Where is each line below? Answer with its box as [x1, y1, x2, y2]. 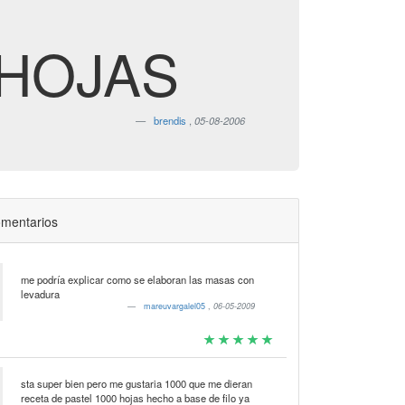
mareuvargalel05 [144, 300, 209, 312]
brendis [154, 113, 186, 127]
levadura [20, 287, 60, 301]
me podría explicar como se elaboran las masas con [20, 272, 254, 287]
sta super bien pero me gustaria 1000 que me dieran [20, 376, 252, 391]
